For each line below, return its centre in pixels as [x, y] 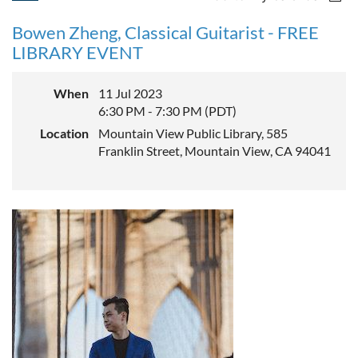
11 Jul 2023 [130, 93]
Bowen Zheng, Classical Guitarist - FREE [165, 32]
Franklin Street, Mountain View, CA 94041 [215, 150]
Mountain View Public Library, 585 [193, 133]
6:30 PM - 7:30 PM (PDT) [167, 110]
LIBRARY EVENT [78, 52]
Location [64, 133]
